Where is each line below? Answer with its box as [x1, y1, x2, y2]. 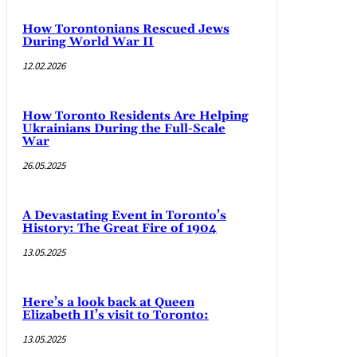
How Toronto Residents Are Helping [22, 108, 249, 124]
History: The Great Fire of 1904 [22, 220, 217, 236]
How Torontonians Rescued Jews [22, 21, 229, 37]
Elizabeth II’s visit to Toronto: [22, 307, 209, 323]
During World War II [22, 33, 154, 49]
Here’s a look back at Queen [22, 294, 194, 310]
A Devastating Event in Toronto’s [22, 207, 226, 223]
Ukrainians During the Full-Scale [22, 120, 226, 136]
